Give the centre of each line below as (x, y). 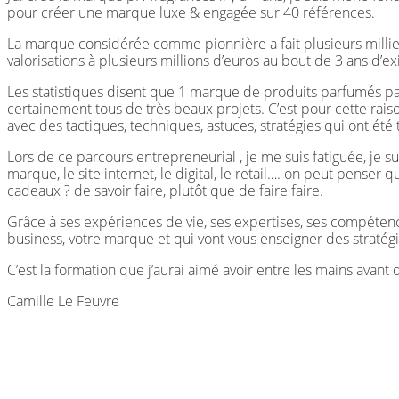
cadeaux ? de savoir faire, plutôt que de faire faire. (165, 191)
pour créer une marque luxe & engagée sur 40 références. (191, 13)
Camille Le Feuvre (63, 301)
